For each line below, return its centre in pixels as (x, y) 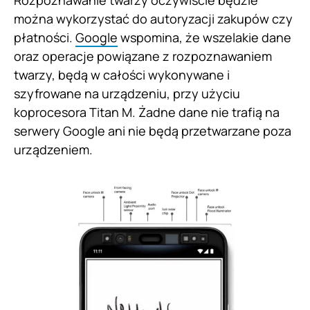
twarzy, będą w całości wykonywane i (122, 74)
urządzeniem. (53, 149)
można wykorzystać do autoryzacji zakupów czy (153, 18)
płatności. (45, 37)
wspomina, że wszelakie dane (204, 37)
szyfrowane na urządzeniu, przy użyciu (127, 93)
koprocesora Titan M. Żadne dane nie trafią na (147, 112)
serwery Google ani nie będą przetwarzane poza (153, 130)
